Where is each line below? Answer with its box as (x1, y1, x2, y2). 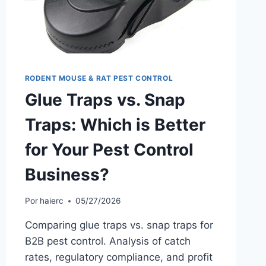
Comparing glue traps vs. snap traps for (24, 219, 213, 232)
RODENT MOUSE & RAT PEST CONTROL (24, 73, 173, 83)
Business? (24, 164, 109, 185)
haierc (39, 196, 64, 206)
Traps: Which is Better (24, 114, 205, 135)
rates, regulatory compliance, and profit (24, 251, 213, 264)
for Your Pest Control (24, 139, 194, 160)
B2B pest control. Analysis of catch (24, 235, 191, 248)
